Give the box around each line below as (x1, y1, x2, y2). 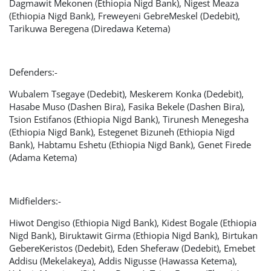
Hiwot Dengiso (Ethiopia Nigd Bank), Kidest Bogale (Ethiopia (9, 217, 256, 229)
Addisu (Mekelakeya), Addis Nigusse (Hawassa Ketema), (9, 255, 237, 267)
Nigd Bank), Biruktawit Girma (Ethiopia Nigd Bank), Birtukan (9, 229, 258, 241)
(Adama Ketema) (9, 151, 77, 163)
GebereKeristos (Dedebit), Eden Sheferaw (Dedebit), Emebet (9, 242, 255, 254)
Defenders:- (9, 66, 57, 78)
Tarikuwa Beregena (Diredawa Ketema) (9, 22, 170, 34)
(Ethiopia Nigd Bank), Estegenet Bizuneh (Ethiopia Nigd (9, 126, 235, 138)
